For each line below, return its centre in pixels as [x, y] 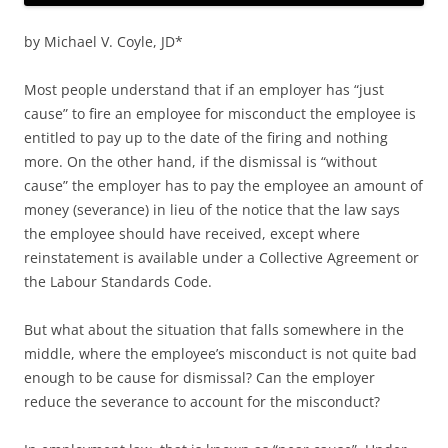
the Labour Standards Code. [118, 282]
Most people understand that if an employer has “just [204, 90]
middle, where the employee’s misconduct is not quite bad [220, 354]
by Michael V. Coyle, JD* [103, 42]
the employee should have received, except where [192, 234]
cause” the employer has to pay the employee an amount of [223, 186]
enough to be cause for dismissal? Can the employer [199, 378]
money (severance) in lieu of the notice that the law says [212, 210]
